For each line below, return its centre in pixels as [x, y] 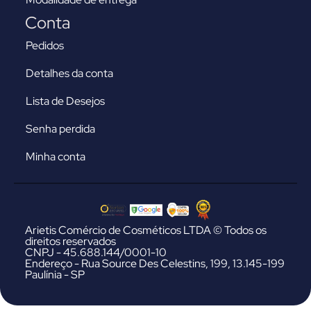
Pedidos [45, 46]
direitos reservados [70, 242]
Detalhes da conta [69, 74]
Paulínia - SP [55, 275]
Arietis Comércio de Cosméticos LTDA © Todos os [146, 230]
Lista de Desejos [65, 101]
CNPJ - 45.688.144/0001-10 [96, 253]
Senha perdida [60, 129]
